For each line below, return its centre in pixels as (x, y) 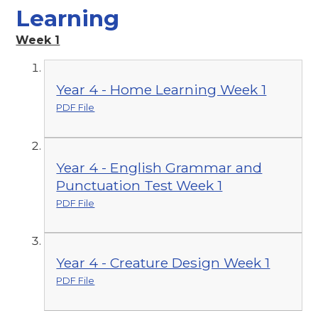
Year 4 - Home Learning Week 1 (161, 90)
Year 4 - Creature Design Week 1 (163, 263)
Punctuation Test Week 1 (139, 185)
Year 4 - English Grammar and (159, 167)
